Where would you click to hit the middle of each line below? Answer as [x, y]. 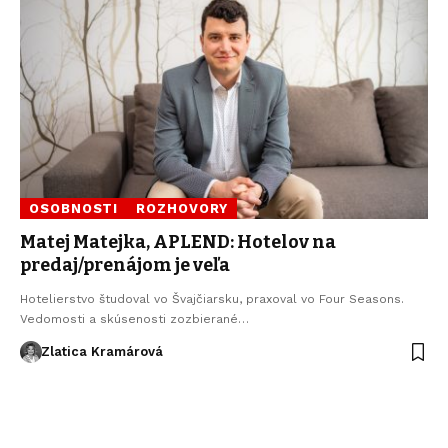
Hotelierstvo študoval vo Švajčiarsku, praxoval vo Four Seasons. [212, 298]
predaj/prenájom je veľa [125, 264]
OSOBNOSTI [74, 208]
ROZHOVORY [182, 208]
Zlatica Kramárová [101, 351]
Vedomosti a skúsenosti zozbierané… [134, 318]
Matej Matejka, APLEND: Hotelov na [178, 241]
